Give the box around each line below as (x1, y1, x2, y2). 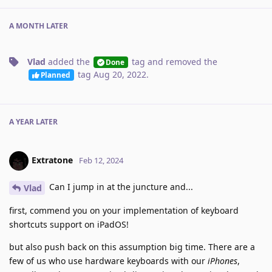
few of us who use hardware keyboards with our (9, 254, 208, 267)
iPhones (208, 254, 237, 267)
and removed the (144, 56, 217, 68)
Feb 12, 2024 (79, 154, 123, 166)
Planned (40, 69, 70, 80)
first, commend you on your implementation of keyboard (9, 204, 239, 216)
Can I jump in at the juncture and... (47, 181, 193, 193)
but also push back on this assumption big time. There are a (9, 240, 255, 253)
